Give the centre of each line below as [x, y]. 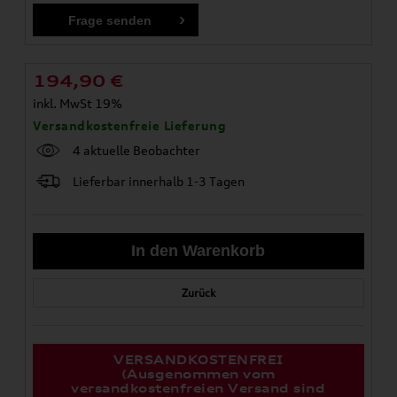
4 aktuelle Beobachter [137, 150]
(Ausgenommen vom [198, 374]
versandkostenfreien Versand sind [198, 388]
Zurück [198, 292]
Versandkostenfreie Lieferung [130, 125]
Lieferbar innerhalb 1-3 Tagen [159, 181]
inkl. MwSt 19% [78, 103]
